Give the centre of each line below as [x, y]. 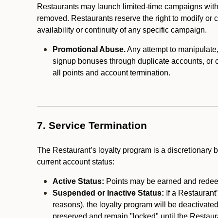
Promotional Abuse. [89, 49]
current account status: [76, 162]
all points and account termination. [112, 73]
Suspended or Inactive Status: [109, 193]
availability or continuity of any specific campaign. [122, 30]
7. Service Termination [92, 126]
